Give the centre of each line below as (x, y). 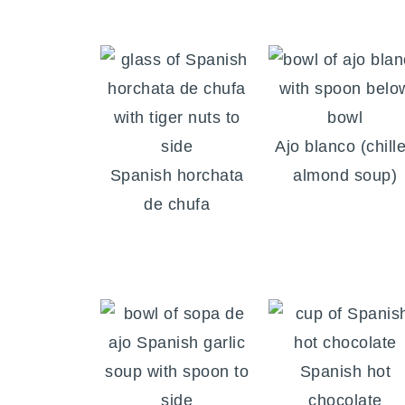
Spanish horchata (177, 176)
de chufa (177, 205)
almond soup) (345, 176)
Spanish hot (345, 372)
